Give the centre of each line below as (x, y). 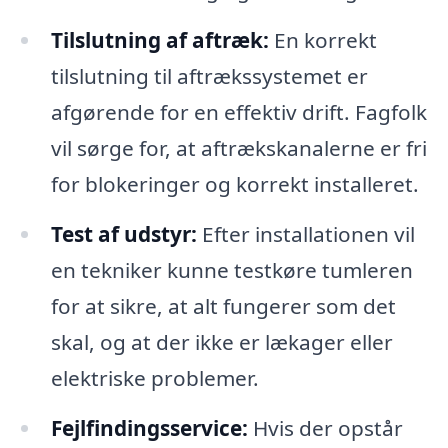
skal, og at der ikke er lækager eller (221, 342)
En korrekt (322, 40)
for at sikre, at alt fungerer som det (223, 306)
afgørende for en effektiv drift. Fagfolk (238, 112)
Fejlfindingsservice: (149, 427)
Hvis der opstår (325, 427)
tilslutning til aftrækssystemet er (209, 76)
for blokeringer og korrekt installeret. (234, 184)
